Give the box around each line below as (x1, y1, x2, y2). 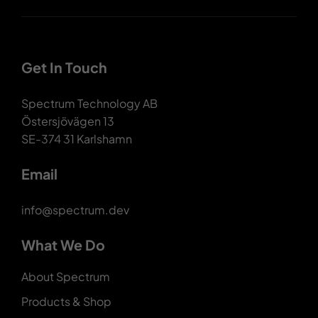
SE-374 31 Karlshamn (21, 131, 132, 147)
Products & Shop (21, 294, 111, 309)
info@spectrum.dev (21, 202, 129, 218)
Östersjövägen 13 (21, 114, 114, 129)
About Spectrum (21, 269, 110, 285)
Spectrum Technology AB (21, 96, 158, 111)
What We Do (21, 236, 105, 254)
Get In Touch (21, 59, 107, 77)
